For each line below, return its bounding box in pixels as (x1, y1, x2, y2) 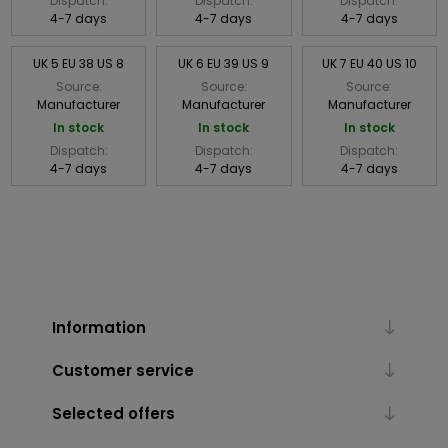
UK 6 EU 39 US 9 (178, 54, 270, 72)
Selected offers (51, 402, 175, 424)
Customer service (51, 359, 194, 381)
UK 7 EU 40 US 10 (321, 54, 417, 72)
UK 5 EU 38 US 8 (33, 54, 125, 72)
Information (51, 316, 146, 338)
